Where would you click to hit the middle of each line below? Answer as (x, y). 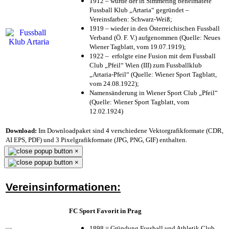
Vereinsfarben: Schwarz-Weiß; (131, 19)
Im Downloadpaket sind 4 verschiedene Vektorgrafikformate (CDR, (130, 130)
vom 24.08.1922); (114, 83)
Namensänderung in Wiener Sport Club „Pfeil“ (154, 93)
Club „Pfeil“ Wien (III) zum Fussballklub (146, 65)
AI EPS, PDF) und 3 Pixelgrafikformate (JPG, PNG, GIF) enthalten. (96, 140)
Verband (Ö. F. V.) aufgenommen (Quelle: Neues (155, 37)
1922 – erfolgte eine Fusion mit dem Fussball (153, 56)
